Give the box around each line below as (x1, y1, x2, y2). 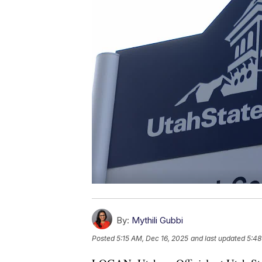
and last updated (191, 233, 245, 243)
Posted (92, 233, 116, 243)
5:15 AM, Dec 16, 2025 (116, 233, 188, 243)
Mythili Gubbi (132, 214, 183, 226)
